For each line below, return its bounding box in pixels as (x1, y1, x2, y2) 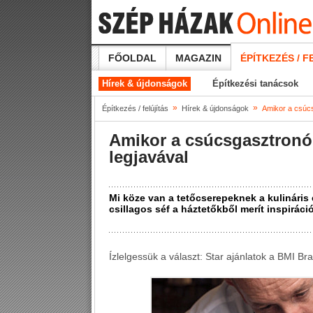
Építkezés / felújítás (102, 104, 168, 112)
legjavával (109, 147, 189, 166)
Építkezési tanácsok (212, 78, 298, 89)
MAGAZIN (175, 52, 221, 64)
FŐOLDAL (108, 52, 156, 64)
